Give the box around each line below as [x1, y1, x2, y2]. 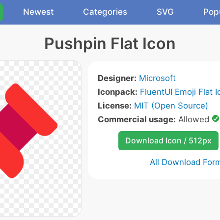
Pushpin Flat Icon [44, 34, 176, 53]
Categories [83, 7, 127, 17]
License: [97, 101, 132, 110]
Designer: [97, 73, 137, 83]
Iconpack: [97, 87, 137, 97]
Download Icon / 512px [125, 136, 212, 145]
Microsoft [138, 73, 176, 83]
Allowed [175, 114, 212, 124]
